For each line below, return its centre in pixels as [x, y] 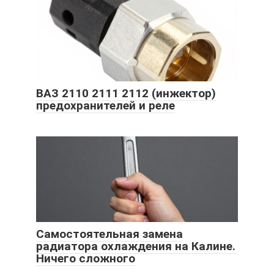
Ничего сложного [86, 258]
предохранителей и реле [106, 105]
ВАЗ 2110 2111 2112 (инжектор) [126, 93]
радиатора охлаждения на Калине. [136, 246]
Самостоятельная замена [109, 234]
